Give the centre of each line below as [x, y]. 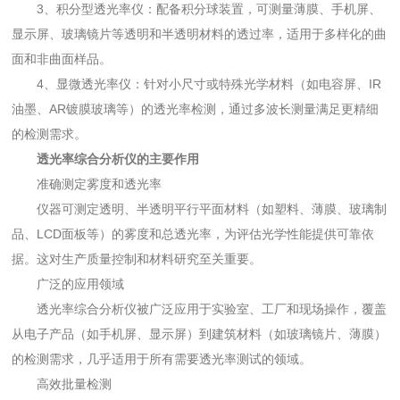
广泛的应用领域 [81, 284]
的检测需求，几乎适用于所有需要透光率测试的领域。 [162, 359]
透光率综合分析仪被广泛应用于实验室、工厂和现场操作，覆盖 [212, 309]
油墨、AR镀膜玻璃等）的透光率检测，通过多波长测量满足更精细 [196, 109]
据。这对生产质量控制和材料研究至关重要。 [137, 259]
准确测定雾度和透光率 [100, 184]
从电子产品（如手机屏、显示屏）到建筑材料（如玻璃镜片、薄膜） [200, 334]
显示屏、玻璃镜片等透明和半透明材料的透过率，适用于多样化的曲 [200, 34]
